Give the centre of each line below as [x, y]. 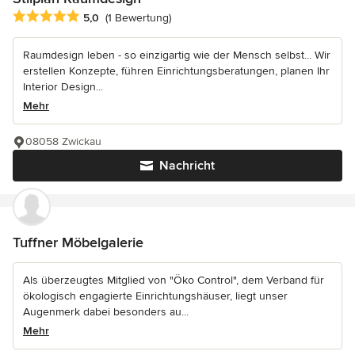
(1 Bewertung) [138, 17]
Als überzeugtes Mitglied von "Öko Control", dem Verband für [174, 280]
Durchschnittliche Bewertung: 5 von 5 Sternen [140, 16]
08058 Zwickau [63, 141]
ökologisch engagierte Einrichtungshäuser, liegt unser [155, 296]
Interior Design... [63, 86]
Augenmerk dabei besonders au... [106, 311]
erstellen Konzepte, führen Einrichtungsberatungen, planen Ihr [176, 71]
